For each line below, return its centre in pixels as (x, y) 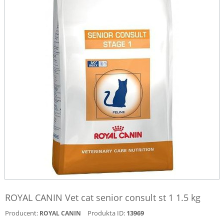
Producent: (21, 213)
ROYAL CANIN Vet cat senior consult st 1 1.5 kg (103, 197)
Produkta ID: (106, 213)
